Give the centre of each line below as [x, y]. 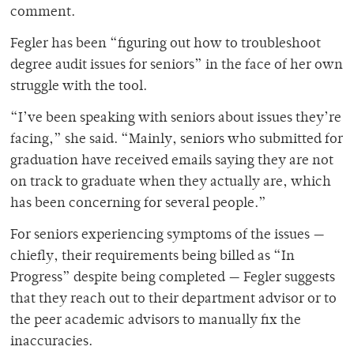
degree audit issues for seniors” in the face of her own [177, 65]
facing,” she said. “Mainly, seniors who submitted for [177, 139]
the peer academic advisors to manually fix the [156, 320]
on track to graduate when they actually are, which [171, 182]
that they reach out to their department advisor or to [173, 299]
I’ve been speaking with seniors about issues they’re [180, 118]
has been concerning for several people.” [138, 203]
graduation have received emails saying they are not [172, 161]
